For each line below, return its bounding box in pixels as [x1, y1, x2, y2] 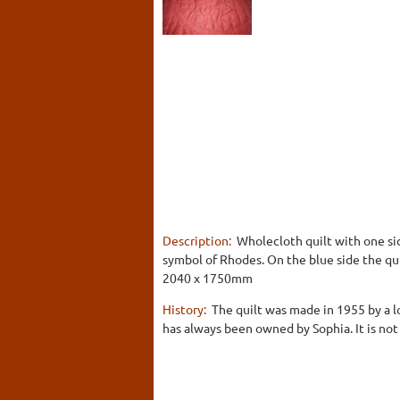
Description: [162, 231, 234, 248]
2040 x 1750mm [162, 269, 253, 286]
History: [162, 300, 209, 317]
